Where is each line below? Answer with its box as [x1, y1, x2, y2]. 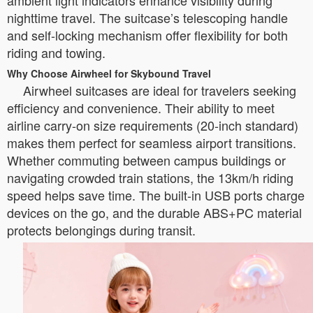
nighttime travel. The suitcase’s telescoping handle [7, 8, 288, 27]
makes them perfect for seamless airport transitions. [7, 133, 296, 152]
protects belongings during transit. [7, 221, 196, 239]
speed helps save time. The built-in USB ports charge [7, 186, 305, 204]
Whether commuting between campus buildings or [7, 151, 286, 169]
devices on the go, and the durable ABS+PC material [7, 203, 302, 221]
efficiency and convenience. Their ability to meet [7, 99, 275, 117]
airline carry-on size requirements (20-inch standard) [7, 116, 298, 134]
